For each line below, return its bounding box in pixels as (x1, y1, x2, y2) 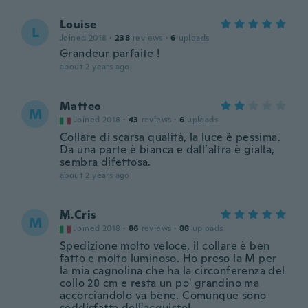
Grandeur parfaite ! (60, 46, 160, 60)
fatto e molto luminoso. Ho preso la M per (60, 251, 277, 265)
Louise (60, 17, 97, 32)
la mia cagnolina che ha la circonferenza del (60, 263, 285, 278)
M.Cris (60, 208, 97, 222)
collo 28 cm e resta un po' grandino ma (60, 276, 260, 290)
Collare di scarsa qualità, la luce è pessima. (60, 130, 280, 144)
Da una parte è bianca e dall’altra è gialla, (60, 142, 275, 157)
